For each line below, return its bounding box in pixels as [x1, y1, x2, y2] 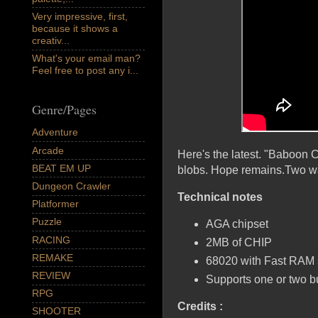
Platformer [32, 198, 79, 210]
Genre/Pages [32, 100, 97, 118]
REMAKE [32, 251, 73, 263]
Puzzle [32, 216, 62, 228]
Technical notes [177, 191, 263, 204]
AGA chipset [205, 218, 268, 231]
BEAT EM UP [32, 162, 91, 174]
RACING [32, 234, 70, 246]
